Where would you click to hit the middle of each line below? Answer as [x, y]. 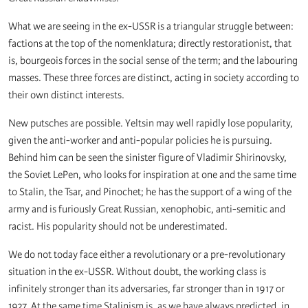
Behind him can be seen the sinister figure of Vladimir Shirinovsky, [147, 158]
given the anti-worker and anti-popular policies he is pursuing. [140, 141]
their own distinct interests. [66, 95]
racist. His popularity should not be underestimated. [118, 227]
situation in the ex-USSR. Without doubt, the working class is [137, 272]
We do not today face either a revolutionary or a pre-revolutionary [147, 255]
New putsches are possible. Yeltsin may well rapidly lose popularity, [151, 123]
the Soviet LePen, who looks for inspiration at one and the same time [152, 175]
